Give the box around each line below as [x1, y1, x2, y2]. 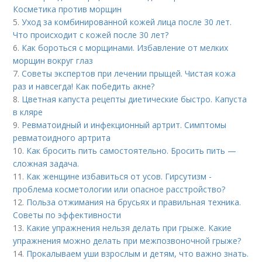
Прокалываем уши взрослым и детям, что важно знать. [26, 248, 249, 259]
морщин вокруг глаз [13, 55, 94, 66]
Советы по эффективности [13, 209, 122, 220]
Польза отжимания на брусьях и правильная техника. [26, 196, 242, 208]
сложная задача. [13, 158, 80, 169]
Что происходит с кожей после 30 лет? [13, 29, 169, 40]
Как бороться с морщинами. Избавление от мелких [22, 42, 229, 53]
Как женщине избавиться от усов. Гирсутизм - [26, 171, 212, 182]
